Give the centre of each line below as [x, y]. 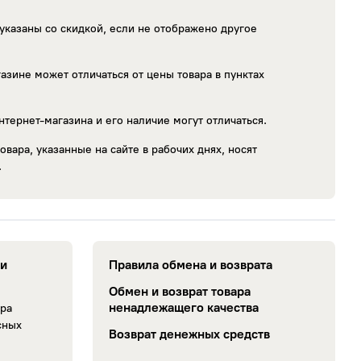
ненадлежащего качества [183, 308]
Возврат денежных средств [189, 334]
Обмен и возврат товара [179, 292]
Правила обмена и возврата [190, 265]
